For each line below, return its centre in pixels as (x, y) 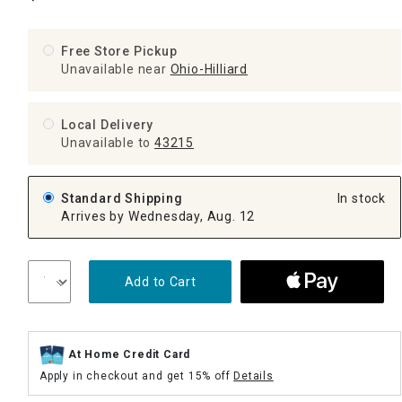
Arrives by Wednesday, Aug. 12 (158, 216)
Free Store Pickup (119, 51)
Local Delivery (108, 124)
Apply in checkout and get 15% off (137, 376)
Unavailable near (114, 69)
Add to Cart (160, 281)
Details (253, 376)
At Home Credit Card (130, 354)
